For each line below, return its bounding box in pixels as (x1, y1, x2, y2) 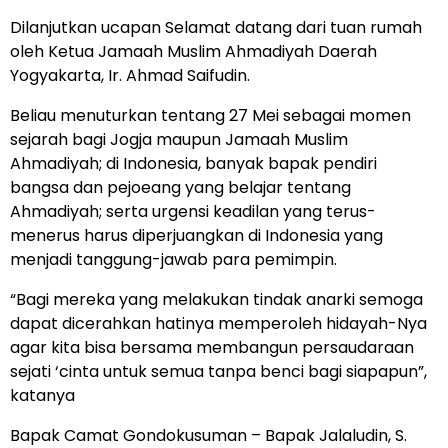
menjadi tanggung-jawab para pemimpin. (10, 247, 337, 271)
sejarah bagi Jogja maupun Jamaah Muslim (10, 127, 348, 151)
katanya (10, 383, 75, 407)
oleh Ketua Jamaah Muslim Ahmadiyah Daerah (10, 39, 377, 63)
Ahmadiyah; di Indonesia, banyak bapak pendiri (10, 151, 377, 175)
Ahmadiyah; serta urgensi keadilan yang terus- (10, 199, 376, 223)
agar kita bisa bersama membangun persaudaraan (10, 335, 414, 359)
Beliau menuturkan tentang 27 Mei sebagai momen (10, 103, 411, 127)
